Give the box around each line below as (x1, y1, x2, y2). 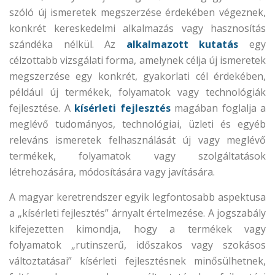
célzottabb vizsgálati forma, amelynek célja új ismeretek (9, 53, 266, 67)
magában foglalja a (170, 101, 266, 115)
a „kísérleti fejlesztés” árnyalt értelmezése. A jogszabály (9, 206, 266, 220)
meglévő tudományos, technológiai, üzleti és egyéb (9, 117, 266, 131)
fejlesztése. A (9, 101, 74, 115)
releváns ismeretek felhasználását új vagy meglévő (9, 133, 266, 147)
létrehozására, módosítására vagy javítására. (9, 165, 215, 179)
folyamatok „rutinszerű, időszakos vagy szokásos (9, 238, 266, 252)
